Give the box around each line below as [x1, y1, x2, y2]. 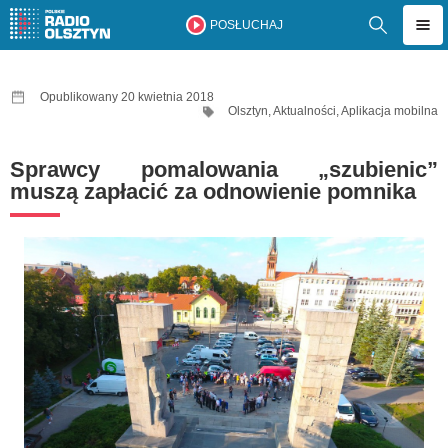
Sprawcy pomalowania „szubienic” [10, 157, 438, 182]
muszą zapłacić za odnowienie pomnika [10, 179, 416, 204]
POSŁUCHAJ [209, 18, 283, 32]
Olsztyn [228, 104, 268, 118]
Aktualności [273, 104, 336, 118]
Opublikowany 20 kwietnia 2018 [40, 90, 214, 104]
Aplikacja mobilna [341, 104, 438, 118]
